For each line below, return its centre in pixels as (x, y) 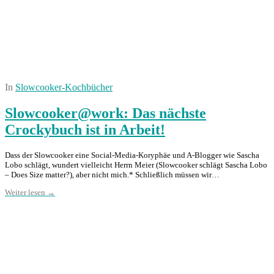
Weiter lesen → (30, 192)
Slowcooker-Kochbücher (64, 87)
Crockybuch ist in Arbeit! (85, 130)
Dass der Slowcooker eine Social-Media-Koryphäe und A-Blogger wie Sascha (132, 155)
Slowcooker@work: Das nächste (106, 113)
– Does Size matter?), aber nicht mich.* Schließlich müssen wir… (112, 174)
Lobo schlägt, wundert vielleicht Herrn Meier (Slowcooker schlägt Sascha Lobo (136, 165)
